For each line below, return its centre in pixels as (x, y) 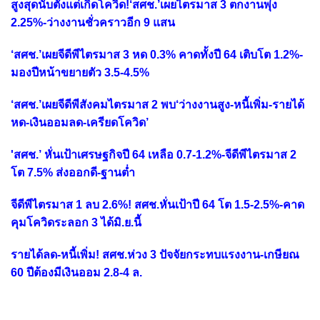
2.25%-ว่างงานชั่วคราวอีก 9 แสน (93, 23)
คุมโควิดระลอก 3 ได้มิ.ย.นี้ (76, 223)
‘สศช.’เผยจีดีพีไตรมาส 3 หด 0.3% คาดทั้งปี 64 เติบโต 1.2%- (157, 55)
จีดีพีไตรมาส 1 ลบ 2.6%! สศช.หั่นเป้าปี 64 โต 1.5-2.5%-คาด (157, 205)
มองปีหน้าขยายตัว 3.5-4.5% (80, 73)
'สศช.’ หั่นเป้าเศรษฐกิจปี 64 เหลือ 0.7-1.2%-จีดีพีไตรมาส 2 (154, 155)
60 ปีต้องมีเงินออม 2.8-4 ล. (76, 273)
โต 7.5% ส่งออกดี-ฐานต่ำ (73, 173)
